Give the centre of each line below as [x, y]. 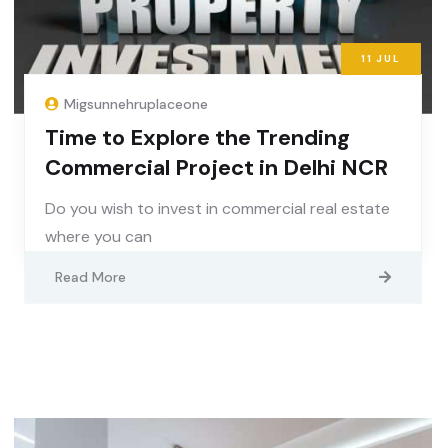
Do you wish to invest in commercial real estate [217, 209]
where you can [98, 237]
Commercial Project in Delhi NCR [216, 168]
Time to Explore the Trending [197, 138]
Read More [90, 277]
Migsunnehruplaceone [136, 104]
